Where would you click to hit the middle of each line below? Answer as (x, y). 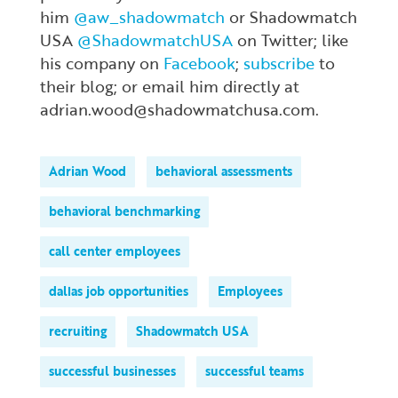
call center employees (115, 251)
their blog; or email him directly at (170, 86)
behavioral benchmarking (124, 211)
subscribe (279, 63)
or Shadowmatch (291, 17)
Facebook (199, 63)
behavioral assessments (224, 171)
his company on (102, 63)
